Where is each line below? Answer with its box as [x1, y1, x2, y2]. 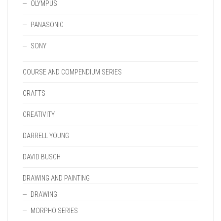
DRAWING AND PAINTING [23, 174, 90, 182]
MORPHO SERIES [31, 207, 78, 215]
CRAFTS [23, 89, 45, 97]
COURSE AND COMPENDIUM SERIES [23, 68, 122, 76]
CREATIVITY [23, 110, 55, 118]
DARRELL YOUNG [23, 132, 69, 140]
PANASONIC [31, 21, 64, 29]
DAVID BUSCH [23, 153, 61, 161]
